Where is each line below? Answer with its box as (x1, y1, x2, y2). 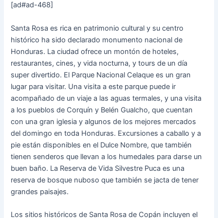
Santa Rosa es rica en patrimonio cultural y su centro (11, 23, 184, 33)
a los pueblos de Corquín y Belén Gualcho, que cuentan (11, 105, 193, 114)
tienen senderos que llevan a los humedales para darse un (11, 152, 202, 161)
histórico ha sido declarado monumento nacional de (11, 35, 183, 44)
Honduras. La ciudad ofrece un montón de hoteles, (11, 47, 179, 56)
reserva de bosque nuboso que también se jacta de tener (11, 175, 199, 184)
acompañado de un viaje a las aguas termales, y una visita (11, 93, 202, 103)
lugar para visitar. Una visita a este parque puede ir (11, 82, 176, 91)
